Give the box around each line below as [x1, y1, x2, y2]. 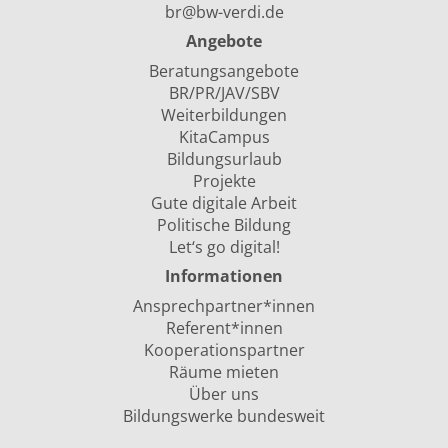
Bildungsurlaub [166, 148, 282, 170]
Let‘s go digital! [168, 236, 280, 258]
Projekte [192, 170, 256, 192]
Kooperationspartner [143, 339, 305, 361]
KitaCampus [178, 126, 270, 148]
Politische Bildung [157, 214, 291, 236]
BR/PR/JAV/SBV [168, 82, 280, 104]
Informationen [165, 265, 283, 287]
